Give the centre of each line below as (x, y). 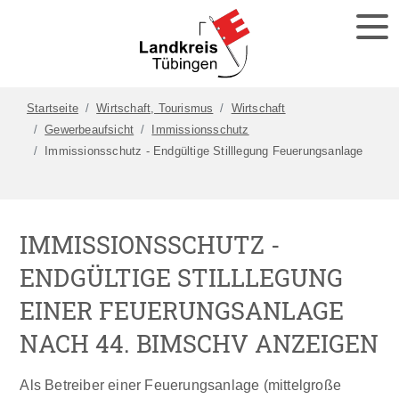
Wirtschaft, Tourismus (155, 109)
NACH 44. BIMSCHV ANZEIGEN (199, 344)
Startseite (53, 109)
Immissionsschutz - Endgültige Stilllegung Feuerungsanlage (204, 151)
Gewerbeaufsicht (90, 130)
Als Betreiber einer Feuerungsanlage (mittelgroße (181, 385)
